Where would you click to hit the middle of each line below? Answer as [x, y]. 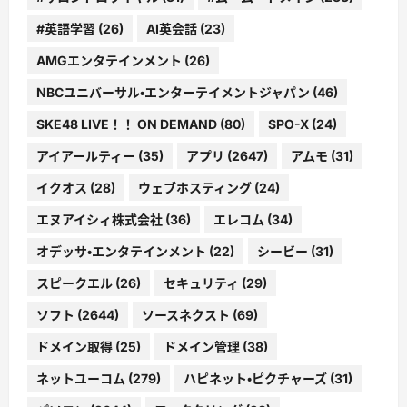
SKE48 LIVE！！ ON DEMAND [127, 124]
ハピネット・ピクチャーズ [255, 378]
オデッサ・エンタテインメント [121, 251]
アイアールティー [86, 155]
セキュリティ [201, 283]
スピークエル [74, 283]
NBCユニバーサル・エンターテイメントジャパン [173, 92]
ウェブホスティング [195, 187]
